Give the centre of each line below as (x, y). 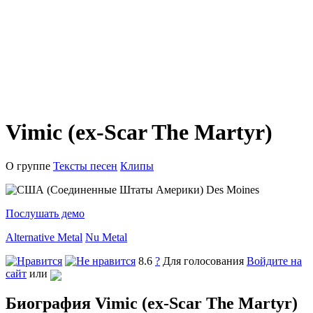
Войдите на (274, 261)
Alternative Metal (44, 238)
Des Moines (231, 190)
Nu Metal (106, 238)
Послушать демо (45, 214)
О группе (28, 166)
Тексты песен (85, 166)
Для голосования (205, 261)
